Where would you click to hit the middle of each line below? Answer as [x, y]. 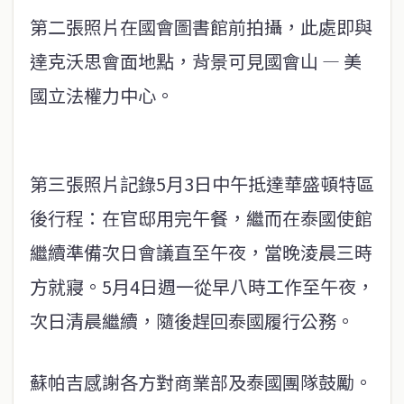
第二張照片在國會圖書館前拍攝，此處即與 [201, 27]
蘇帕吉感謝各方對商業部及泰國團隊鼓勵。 [201, 382]
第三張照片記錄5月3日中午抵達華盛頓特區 [202, 184]
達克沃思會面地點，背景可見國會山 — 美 [196, 61]
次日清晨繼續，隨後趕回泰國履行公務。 [192, 321]
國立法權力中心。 [102, 95]
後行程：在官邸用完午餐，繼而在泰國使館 [201, 218]
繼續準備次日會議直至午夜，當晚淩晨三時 [201, 252]
